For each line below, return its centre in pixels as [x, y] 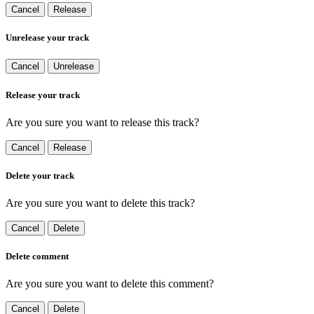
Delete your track [40, 175]
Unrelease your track [47, 38]
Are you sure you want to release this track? [102, 122]
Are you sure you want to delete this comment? [110, 284]
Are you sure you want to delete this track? [100, 203]
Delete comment [37, 257]
